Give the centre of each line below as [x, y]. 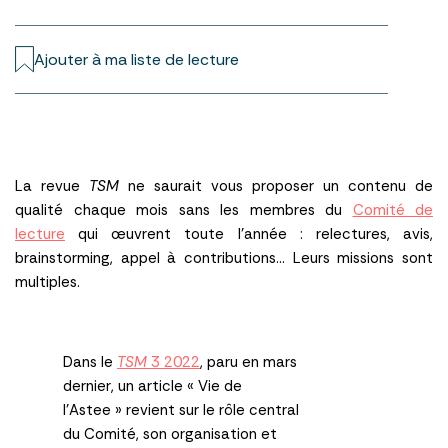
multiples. [49, 281]
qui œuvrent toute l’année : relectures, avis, [249, 233]
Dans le [90, 361]
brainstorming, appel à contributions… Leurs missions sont [224, 257]
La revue [52, 185]
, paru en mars [248, 361]
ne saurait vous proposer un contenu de [276, 185]
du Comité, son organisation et [170, 433]
